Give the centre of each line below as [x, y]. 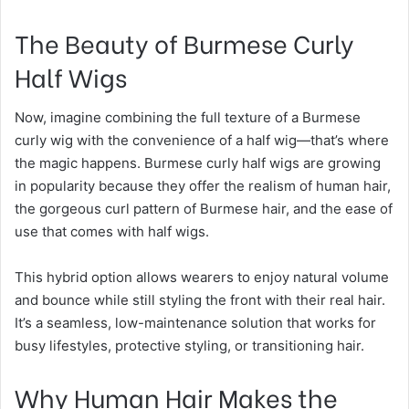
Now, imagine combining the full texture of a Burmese [188, 117]
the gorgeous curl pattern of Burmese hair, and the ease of [204, 208]
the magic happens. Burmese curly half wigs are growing [198, 163]
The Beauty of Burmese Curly [184, 42]
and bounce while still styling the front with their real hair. [200, 299]
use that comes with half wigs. [112, 231]
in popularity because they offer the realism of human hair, [203, 185]
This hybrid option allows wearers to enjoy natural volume [202, 277]
